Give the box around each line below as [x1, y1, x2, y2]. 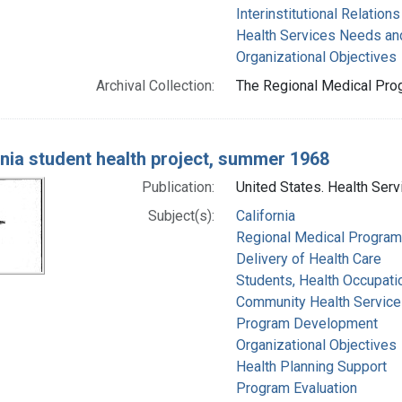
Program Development [235, 314, 378, 332]
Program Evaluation [235, 379, 357, 397]
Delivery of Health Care [235, 249, 381, 267]
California [235, 206, 295, 224]
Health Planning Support [235, 357, 387, 375]
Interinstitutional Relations [235, 4, 400, 22]
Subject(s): [147, 206, 214, 224]
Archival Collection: [95, 76, 214, 94]
